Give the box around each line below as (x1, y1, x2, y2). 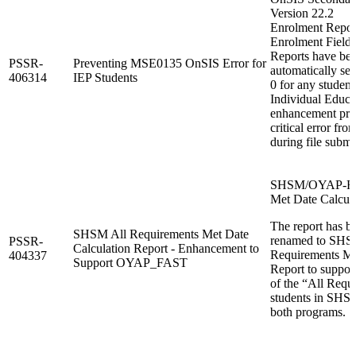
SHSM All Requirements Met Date (73, 226, 249, 241)
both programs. (270, 304, 346, 319)
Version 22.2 (270, 6, 334, 20)
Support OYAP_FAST (73, 255, 188, 269)
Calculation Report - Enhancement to (73, 241, 259, 255)
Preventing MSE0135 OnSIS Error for (73, 56, 266, 70)
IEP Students (73, 70, 137, 84)
